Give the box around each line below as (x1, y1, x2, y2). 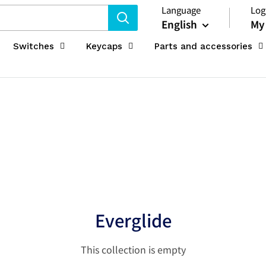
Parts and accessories (154, 41, 252, 52)
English (161, 17, 197, 31)
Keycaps (86, 41, 122, 52)
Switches (13, 41, 54, 52)
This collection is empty (80, 242, 186, 256)
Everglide (94, 207, 172, 232)
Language (161, 4, 201, 16)
